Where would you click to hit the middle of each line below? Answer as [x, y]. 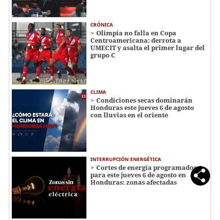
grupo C [103, 55]
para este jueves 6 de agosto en [138, 175]
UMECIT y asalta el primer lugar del [148, 48]
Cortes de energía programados [146, 167]
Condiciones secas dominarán [144, 100]
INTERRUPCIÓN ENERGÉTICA [126, 159]
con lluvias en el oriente [129, 115]
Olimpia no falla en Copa [136, 33]
